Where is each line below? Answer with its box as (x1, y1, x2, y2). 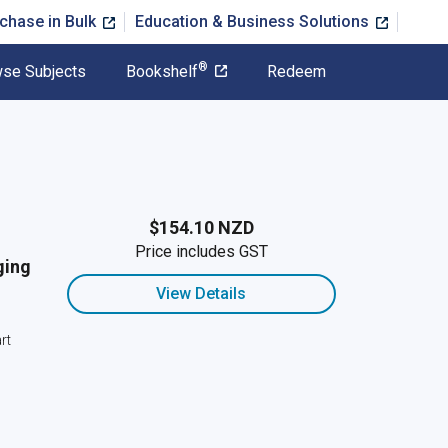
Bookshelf (126, 62, 198, 81)
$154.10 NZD (148, 217, 254, 238)
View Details (156, 284, 247, 303)
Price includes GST (134, 242, 268, 261)
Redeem (267, 62, 326, 81)
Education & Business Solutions (135, 12, 373, 31)
